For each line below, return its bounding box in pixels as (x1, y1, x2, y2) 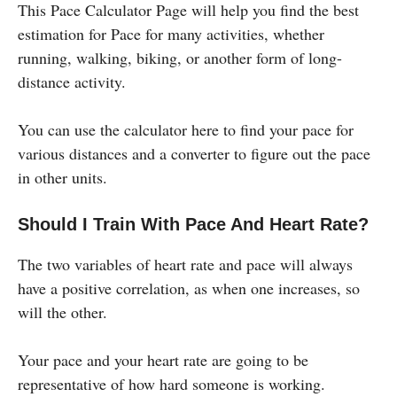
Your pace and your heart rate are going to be (18, 348, 308, 370)
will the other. (18, 300, 107, 323)
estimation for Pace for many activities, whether (18, 22, 324, 44)
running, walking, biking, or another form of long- (18, 46, 342, 68)
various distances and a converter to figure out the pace (18, 142, 370, 164)
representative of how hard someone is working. (18, 372, 325, 394)
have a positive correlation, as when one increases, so (18, 276, 360, 299)
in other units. (18, 166, 107, 188)
